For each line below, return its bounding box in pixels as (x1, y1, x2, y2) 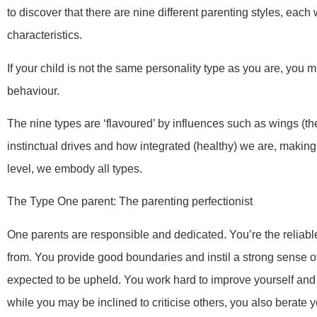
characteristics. (7, 29, 82, 42)
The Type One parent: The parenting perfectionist (7, 195, 253, 208)
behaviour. (7, 84, 59, 97)
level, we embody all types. (7, 163, 142, 175)
